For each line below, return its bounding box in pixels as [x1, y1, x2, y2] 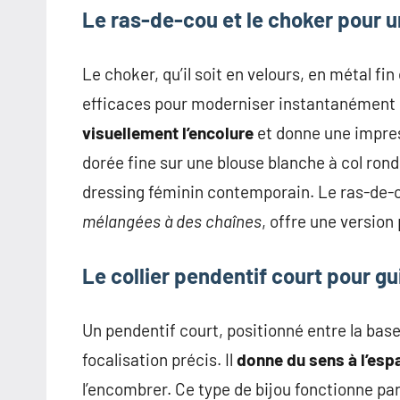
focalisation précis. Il [82, 349, 237, 371]
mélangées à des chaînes [82, 211, 262, 232]
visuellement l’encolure [82, 122, 254, 144]
